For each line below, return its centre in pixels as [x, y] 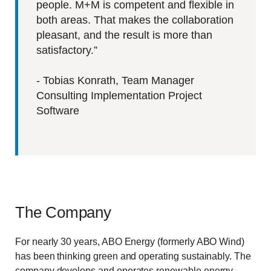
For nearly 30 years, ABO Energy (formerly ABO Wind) [130, 241]
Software [58, 111]
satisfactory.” [67, 51]
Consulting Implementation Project [119, 96]
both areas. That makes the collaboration [135, 20]
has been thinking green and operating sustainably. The [133, 256]
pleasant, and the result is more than [124, 35]
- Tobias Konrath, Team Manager [115, 81]
